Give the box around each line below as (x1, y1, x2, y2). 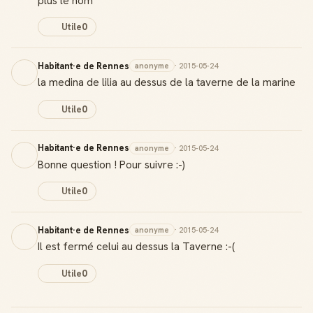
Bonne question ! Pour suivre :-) (38, 156, 185, 172)
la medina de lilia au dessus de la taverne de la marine (38, 75, 296, 89)
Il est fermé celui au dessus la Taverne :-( (38, 239, 235, 254)
